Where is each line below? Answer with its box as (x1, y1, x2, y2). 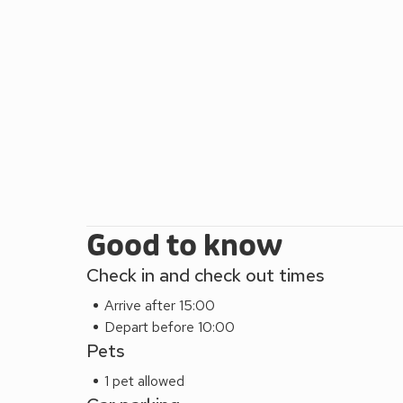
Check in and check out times (86, 263, 325, 287)
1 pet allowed (104, 371, 184, 390)
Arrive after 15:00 (104, 295, 215, 315)
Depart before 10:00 (104, 317, 235, 336)
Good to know (86, 227, 282, 264)
